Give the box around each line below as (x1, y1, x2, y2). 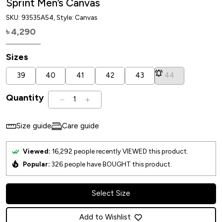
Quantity (6, 92, 44, 104)
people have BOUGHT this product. (63, 160, 172, 168)
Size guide (16, 121, 52, 131)
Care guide (62, 121, 99, 131)
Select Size (92, 189, 130, 198)
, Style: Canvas (54, 13, 97, 21)
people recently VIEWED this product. (72, 147, 188, 155)
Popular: (23, 160, 52, 168)
